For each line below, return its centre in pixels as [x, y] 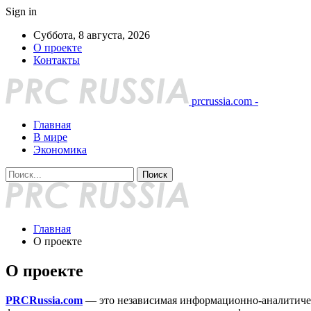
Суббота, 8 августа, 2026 [92, 35]
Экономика [60, 150]
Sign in [21, 11]
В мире [50, 137]
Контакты [57, 60]
